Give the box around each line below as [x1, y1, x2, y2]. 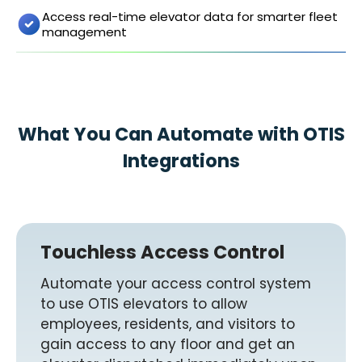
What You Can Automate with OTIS [17, 121, 345, 148]
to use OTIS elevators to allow [40, 294, 247, 314]
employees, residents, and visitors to [40, 314, 295, 335]
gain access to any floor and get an [40, 335, 295, 355]
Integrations [122, 148, 240, 175]
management [42, 23, 127, 41]
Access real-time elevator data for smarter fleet [42, 8, 338, 26]
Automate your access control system [40, 274, 311, 294]
